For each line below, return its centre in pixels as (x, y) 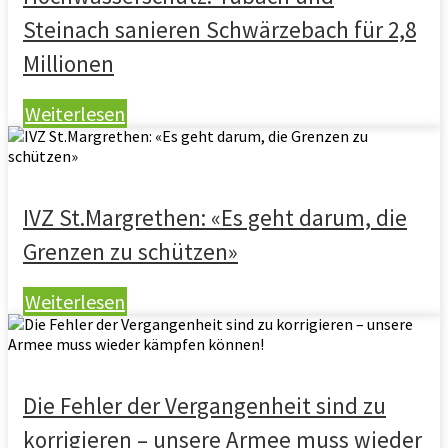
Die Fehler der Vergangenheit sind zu (204, 405)
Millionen (68, 63)
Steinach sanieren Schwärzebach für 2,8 (219, 29)
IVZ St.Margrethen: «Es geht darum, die (215, 217)
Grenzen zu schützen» (130, 251)
